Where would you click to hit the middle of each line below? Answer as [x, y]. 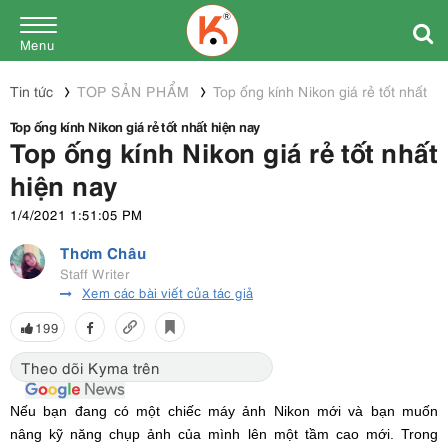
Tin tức [31, 90]
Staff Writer [95, 273]
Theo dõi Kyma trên [90, 367]
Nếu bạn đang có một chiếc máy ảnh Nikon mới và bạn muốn [224, 411]
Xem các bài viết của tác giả [167, 292]
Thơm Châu [103, 252]
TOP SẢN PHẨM [133, 90]
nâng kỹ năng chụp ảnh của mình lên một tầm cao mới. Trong [224, 434]
